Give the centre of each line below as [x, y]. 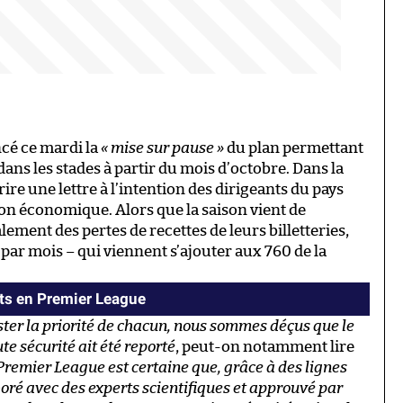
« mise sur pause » [162, 148]
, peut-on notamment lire [265, 347]
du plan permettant [294, 148]
